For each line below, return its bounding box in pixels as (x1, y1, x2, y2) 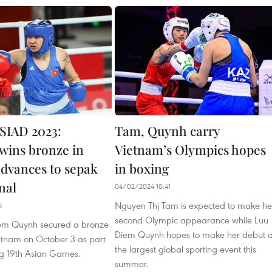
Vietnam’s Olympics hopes (115, 141, 266, 158)
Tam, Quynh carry (115, 122, 220, 139)
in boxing (115, 160, 169, 177)
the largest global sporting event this (115, 243, 256, 255)
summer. (115, 257, 149, 270)
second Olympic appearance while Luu (115, 214, 268, 226)
